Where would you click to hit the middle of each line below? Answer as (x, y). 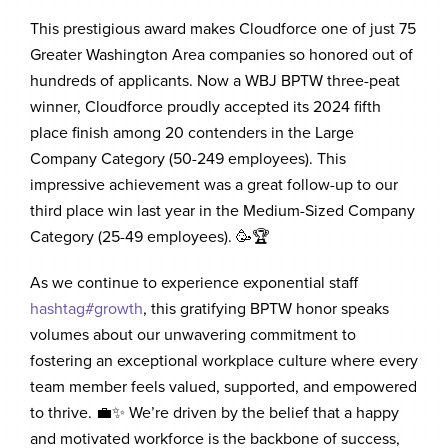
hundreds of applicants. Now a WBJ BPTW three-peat (215, 80)
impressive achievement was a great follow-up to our (214, 184)
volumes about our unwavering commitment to (193, 334)
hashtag (57, 308)
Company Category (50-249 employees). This (188, 158)
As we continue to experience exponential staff (194, 282)
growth (118, 308)
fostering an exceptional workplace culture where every (224, 360)
